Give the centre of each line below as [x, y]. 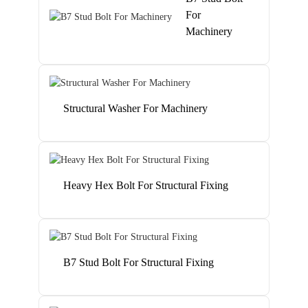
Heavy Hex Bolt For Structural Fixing [146, 185]
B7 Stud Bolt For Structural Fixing [139, 262]
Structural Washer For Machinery [136, 108]
